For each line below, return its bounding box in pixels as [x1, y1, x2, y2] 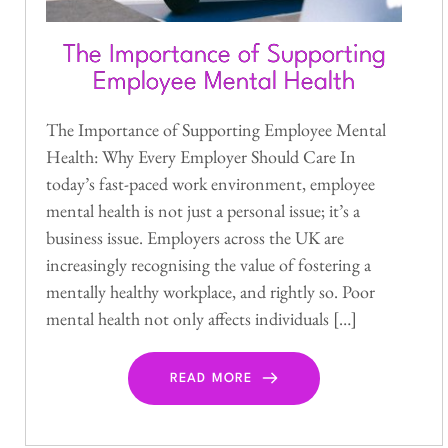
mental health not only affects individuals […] [46, 306, 357, 330]
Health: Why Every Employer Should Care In [46, 144, 356, 168]
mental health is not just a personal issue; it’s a [46, 198, 360, 222]
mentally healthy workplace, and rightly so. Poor [46, 279, 375, 303]
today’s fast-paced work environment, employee [46, 171, 375, 195]
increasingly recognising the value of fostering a [46, 252, 371, 276]
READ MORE [169, 371, 253, 385]
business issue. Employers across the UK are [46, 225, 344, 249]
